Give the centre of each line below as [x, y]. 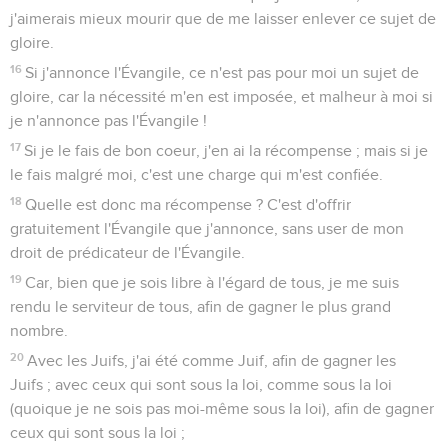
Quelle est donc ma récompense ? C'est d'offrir [188, 204]
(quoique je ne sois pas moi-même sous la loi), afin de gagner [222, 408]
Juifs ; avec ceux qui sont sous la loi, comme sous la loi [201, 384]
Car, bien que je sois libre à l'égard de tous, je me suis [212, 282]
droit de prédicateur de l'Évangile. [127, 252]
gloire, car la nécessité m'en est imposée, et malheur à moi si [221, 96]
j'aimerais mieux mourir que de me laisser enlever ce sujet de [223, 18]
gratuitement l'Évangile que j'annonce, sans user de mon [207, 228]
